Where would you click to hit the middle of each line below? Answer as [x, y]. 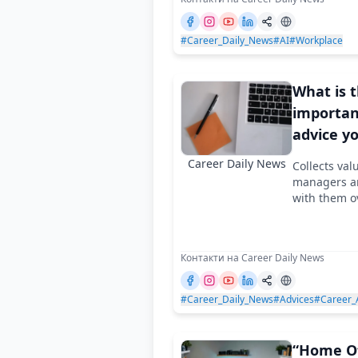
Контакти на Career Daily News [253, 257]
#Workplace [316, 40]
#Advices [294, 299]
